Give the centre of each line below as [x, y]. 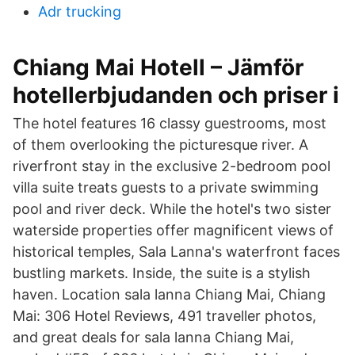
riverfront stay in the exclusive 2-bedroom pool [172, 166]
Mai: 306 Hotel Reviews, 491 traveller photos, [164, 316]
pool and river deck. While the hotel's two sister [172, 209]
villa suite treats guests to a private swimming [166, 187]
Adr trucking [80, 11]
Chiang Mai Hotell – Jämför [158, 67]
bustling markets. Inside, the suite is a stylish [162, 273]
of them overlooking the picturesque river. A [160, 145]
